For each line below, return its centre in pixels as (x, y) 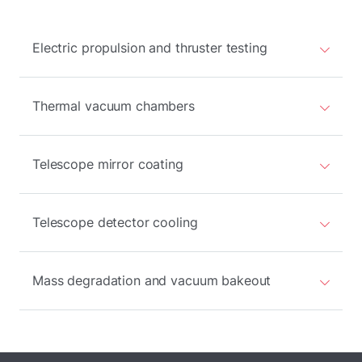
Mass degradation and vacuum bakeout (152, 280)
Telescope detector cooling (115, 222)
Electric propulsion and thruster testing (150, 48)
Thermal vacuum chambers (114, 106)
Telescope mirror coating (108, 164)
